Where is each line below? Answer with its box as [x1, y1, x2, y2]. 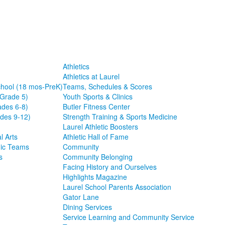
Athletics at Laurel [62, 71, 120, 81]
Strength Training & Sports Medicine [62, 111, 177, 122]
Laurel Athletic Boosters [62, 122, 138, 132]
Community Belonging [62, 152, 133, 162]
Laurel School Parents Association [62, 182, 171, 192]
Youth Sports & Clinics [62, 91, 133, 101]
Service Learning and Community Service [62, 212, 194, 222]
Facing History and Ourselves [62, 162, 157, 172]
